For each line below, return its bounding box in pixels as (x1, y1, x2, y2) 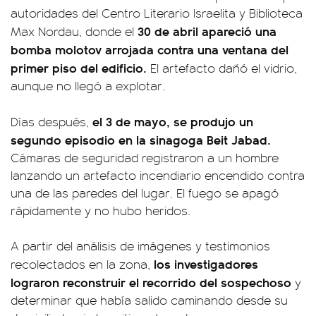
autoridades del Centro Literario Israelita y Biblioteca (11, 4, 303, 21)
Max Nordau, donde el (11, 23, 134, 39)
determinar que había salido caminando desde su (11, 291, 288, 308)
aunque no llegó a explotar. (11, 77, 165, 94)
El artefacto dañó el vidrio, (147, 59, 297, 76)
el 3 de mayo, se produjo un (89, 112, 253, 130)
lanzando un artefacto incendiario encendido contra (11, 166, 305, 183)
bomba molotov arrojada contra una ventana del (11, 40, 288, 58)
